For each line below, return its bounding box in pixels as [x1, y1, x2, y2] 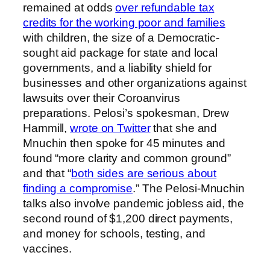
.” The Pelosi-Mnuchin [133, 181, 245, 195]
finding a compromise [23, 181, 133, 195]
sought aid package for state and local [23, 46, 218, 59]
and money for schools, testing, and [23, 227, 206, 240]
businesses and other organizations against [23, 76, 246, 89]
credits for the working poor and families [23, 16, 225, 29]
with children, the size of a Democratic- [23, 31, 219, 44]
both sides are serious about [71, 166, 217, 180]
